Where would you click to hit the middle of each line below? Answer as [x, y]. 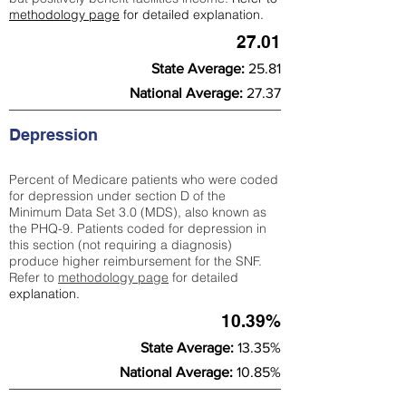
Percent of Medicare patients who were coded [144, 179]
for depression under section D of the [117, 196]
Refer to [34, 277]
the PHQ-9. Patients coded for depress [122, 228]
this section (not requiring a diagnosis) [121, 245]
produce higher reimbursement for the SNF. [135, 261]
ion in [251, 228]
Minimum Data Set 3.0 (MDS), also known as [138, 212]
